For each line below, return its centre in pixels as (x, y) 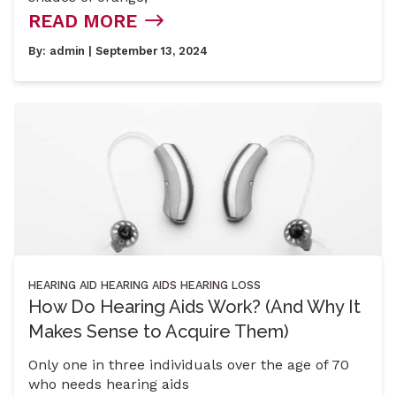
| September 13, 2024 (146, 50)
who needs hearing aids (109, 385)
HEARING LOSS (221, 285)
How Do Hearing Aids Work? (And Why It (194, 306)
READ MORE (83, 21)
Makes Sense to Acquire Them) (159, 331)
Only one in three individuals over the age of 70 (189, 365)
